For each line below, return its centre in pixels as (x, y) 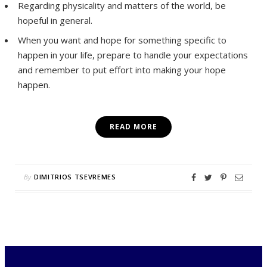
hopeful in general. (56, 21)
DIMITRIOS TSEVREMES (75, 176)
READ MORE (133, 126)
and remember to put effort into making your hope (122, 69)
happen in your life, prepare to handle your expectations (133, 55)
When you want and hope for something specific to (122, 40)
